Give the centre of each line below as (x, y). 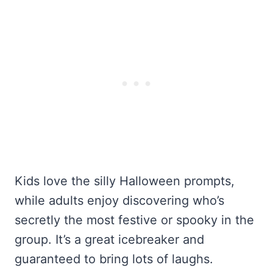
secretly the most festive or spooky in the (134, 220)
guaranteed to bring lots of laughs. (114, 259)
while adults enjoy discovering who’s (119, 201)
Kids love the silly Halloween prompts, (125, 181)
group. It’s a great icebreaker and (109, 240)
